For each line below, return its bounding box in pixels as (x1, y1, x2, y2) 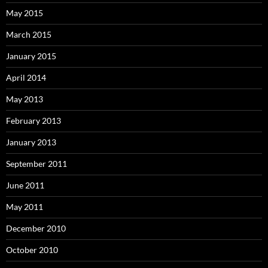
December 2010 (6, 223, 66, 234)
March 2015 (6, 29, 51, 40)
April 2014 (6, 72, 46, 83)
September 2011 (6, 159, 67, 169)
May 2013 (6, 94, 43, 105)
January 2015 (6, 51, 56, 62)
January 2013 (6, 137, 56, 148)
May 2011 (6, 202, 43, 212)
